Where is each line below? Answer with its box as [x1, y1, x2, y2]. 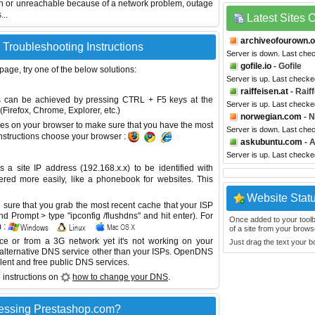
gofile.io [240, 61, 271, 71]
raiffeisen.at [240, 86, 288, 96]
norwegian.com [240, 112, 302, 122]
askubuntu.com [240, 137, 302, 147]
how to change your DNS [72, 272, 168, 282]
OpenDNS [174, 247, 213, 257]
